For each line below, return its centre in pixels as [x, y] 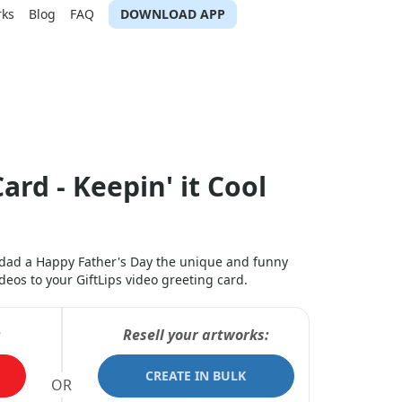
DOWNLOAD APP [173, 14]
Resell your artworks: [196, 335]
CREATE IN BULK [196, 376]
